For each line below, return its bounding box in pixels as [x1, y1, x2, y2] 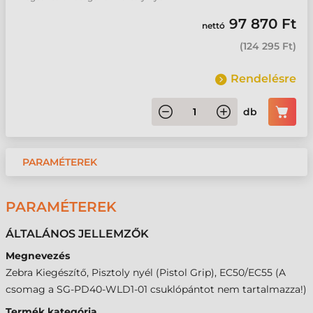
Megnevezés [6, 249, 70, 262]
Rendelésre [231, 72, 296, 85]
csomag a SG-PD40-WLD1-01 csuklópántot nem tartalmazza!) [6, 283, 307, 296]
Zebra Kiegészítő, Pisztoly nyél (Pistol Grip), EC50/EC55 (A [6, 266, 286, 279]
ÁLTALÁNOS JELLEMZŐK [6, 227, 149, 240]
